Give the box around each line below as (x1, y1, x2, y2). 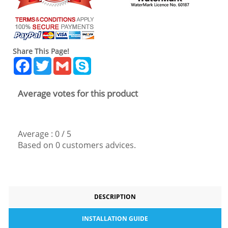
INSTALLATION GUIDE (82, 214, 148, 223)
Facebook (32, 55, 68, 67)
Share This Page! (13, 46, 69, 56)
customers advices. (60, 139, 136, 151)
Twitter (51, 55, 78, 67)
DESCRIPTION (94, 192, 136, 201)
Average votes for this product (18, 88, 138, 99)
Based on (18, 139, 55, 151)
